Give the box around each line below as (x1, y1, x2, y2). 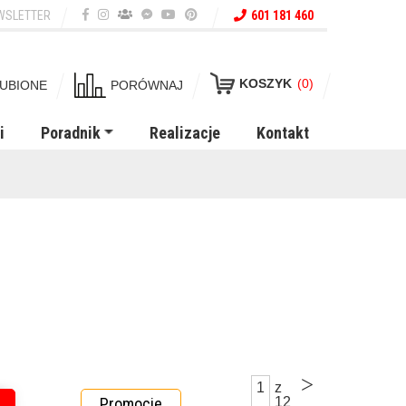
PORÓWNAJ (111, 78, 183, 92)
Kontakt (256, 123, 309, 142)
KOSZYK (239, 76, 292, 91)
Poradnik (41, 123, 101, 142)
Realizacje (150, 123, 220, 142)
